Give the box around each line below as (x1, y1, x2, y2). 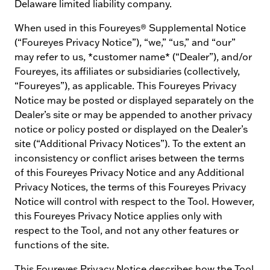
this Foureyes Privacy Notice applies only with (14, 210, 222, 222)
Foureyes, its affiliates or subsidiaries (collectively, (14, 65, 240, 77)
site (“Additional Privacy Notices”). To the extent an (14, 137, 246, 149)
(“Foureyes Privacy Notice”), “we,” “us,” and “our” (14, 36, 236, 48)
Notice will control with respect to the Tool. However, (14, 195, 254, 207)
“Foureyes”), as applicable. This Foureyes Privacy (14, 80, 236, 92)
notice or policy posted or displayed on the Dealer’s (14, 123, 248, 135)
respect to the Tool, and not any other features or (14, 224, 239, 236)
